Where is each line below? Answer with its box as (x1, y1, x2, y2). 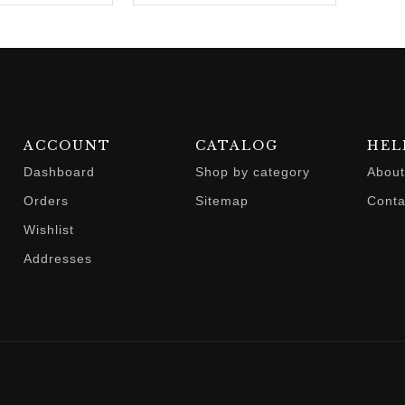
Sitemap (194, 193, 249, 209)
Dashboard (23, 165, 95, 180)
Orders (23, 193, 69, 209)
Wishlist (23, 222, 74, 238)
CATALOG (194, 137, 278, 155)
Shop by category (194, 165, 310, 180)
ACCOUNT (23, 137, 111, 155)
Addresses (23, 251, 92, 267)
